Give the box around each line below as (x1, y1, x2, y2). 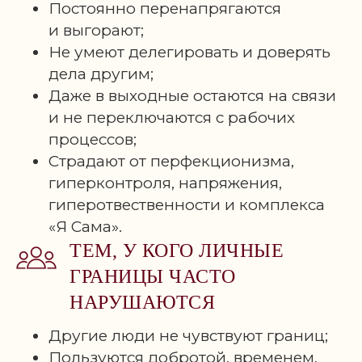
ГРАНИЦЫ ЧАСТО (69, 266, 236, 287)
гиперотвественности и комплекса (48, 196, 325, 214)
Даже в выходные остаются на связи (48, 86, 336, 105)
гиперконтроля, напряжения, (48, 174, 282, 192)
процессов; (48, 130, 137, 149)
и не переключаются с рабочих (48, 108, 295, 127)
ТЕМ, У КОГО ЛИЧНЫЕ (69, 240, 284, 261)
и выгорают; (48, 21, 144, 40)
